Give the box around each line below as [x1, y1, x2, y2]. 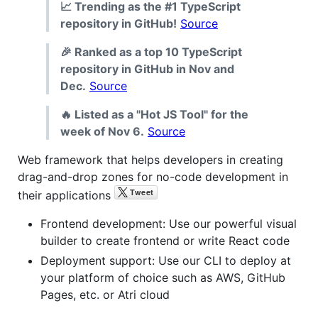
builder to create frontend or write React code [40, 233, 290, 248]
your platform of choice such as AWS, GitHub [40, 270, 285, 285]
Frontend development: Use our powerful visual [40, 216, 297, 231]
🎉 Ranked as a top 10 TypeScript [60, 44, 242, 59]
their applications [18, 187, 114, 202]
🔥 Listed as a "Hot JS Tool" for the [60, 106, 248, 121]
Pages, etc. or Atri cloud [40, 287, 170, 302]
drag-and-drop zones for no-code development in [18, 169, 288, 184]
